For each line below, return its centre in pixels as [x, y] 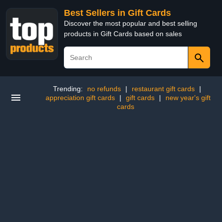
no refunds [104, 89]
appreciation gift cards [80, 98]
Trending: [69, 89]
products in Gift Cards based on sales [123, 34]
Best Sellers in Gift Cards [117, 13]
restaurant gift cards [163, 89]
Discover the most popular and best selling [131, 23]
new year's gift [188, 98]
